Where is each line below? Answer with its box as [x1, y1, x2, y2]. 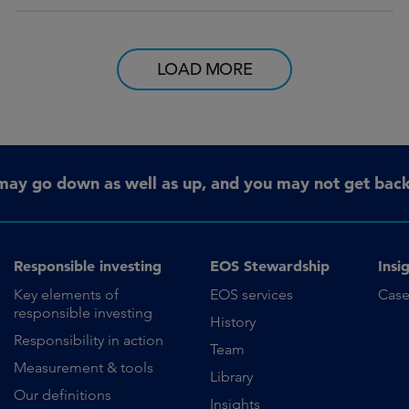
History [209, 312, 256, 330]
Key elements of [13, 285, 119, 303]
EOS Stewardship [209, 256, 330, 275]
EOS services [209, 285, 293, 303]
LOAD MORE [156, 58, 253, 79]
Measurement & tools [13, 358, 153, 376]
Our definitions [13, 385, 111, 404]
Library [209, 367, 253, 385]
